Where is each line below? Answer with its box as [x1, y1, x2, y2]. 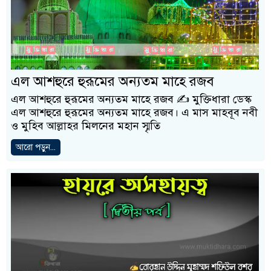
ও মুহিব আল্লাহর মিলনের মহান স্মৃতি [11, 119, 160, 132]
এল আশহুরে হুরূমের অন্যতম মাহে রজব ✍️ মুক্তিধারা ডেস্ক [11, 92, 252, 106]
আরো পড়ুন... [16, 142, 56, 152]
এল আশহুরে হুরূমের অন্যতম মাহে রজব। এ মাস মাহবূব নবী [11, 105, 258, 119]
